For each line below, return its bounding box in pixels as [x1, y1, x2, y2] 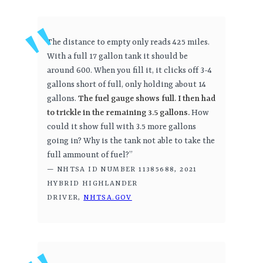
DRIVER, [47, 194, 84, 203]
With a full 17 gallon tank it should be [47, 52, 188, 62]
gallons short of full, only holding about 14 [47, 80, 206, 90]
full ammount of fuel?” [47, 150, 133, 160]
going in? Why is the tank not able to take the [47, 136, 215, 146]
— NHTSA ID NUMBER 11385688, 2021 [47, 166, 197, 174]
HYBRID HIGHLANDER [47, 180, 138, 188]
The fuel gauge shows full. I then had [78, 94, 215, 104]
